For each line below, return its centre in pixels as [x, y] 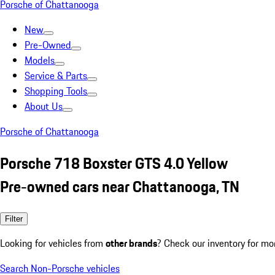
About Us [44, 106]
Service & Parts [56, 76]
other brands [131, 243]
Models [40, 60]
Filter [14, 219]
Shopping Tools [56, 91]
